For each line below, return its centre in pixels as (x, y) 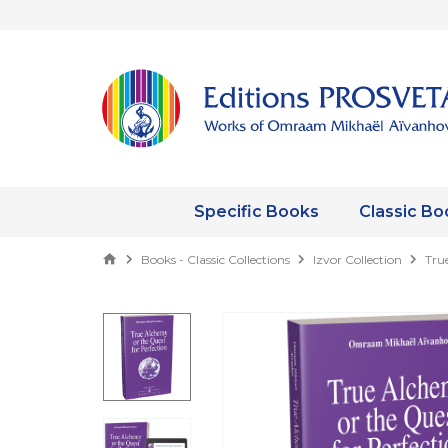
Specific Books (256, 212)
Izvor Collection (357, 260)
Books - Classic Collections (215, 260)
